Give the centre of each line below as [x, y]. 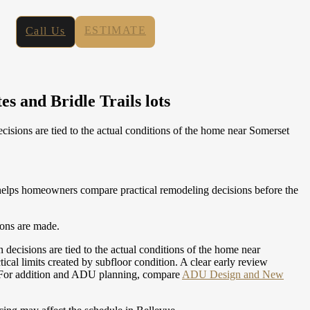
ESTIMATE [115, 30]
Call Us [46, 31]
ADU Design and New [233, 274]
